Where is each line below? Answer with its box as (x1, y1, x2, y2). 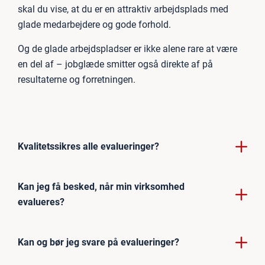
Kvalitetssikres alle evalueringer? (18, 140, 159, 152)
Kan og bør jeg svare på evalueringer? (18, 236, 179, 248)
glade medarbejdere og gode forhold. (18, 18, 171, 30)
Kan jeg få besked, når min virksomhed (18, 180, 185, 192)
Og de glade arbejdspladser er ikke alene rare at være (18, 43, 237, 54)
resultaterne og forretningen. (18, 73, 135, 85)
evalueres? (18, 196, 64, 208)
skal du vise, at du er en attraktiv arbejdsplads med (18, 3, 228, 15)
